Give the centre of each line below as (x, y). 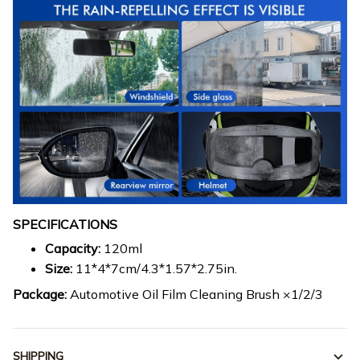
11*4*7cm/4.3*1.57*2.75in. (156, 269)
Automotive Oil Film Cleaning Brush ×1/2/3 (196, 294)
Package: (41, 294)
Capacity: (74, 249)
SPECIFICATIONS (65, 224)
